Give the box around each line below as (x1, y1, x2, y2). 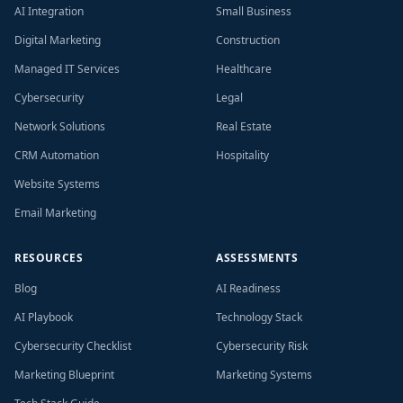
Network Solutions (14, 119, 105, 134)
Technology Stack (216, 309, 302, 325)
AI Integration (14, 4, 84, 19)
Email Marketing (14, 205, 96, 220)
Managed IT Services (14, 61, 120, 76)
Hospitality (216, 148, 269, 163)
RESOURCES (14, 250, 84, 265)
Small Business (216, 4, 291, 19)
